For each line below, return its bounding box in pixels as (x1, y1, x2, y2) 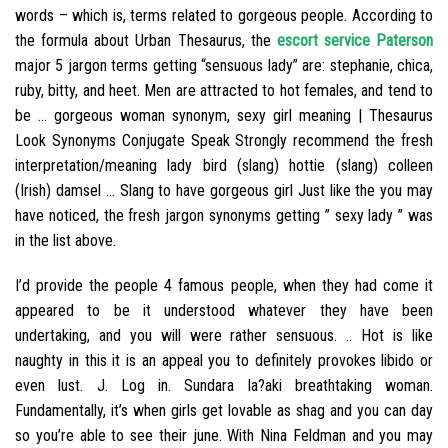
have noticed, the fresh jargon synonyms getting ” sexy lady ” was (15, 205, 433, 225)
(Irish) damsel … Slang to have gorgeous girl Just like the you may (15, 180, 433, 200)
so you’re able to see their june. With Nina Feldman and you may (15, 426, 433, 446)
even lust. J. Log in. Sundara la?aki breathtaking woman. (15, 376, 433, 396)
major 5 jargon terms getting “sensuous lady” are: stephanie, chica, (15, 55, 433, 75)
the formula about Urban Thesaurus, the (15, 30, 277, 50)
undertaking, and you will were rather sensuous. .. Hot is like (15, 326, 433, 346)
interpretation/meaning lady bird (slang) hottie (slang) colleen (15, 155, 433, 175)
